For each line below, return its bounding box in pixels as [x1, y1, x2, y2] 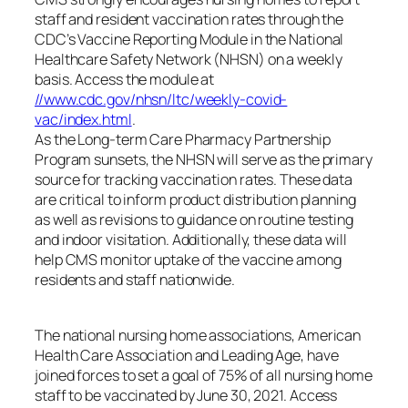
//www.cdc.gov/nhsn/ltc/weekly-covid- [35, 89, 288, 110]
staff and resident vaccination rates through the [35, 9, 344, 30]
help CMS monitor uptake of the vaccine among [35, 250, 342, 270]
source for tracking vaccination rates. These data [35, 169, 353, 190]
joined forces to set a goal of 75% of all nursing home [35, 364, 372, 385]
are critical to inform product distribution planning [35, 189, 356, 210]
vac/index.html [35, 109, 132, 130]
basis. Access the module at [35, 69, 215, 90]
